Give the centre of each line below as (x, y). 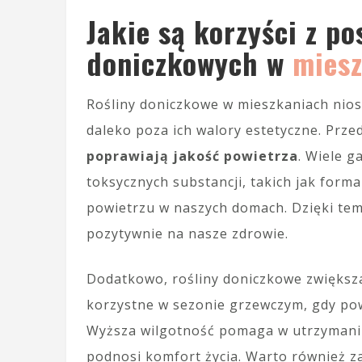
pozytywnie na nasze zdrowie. (187, 234)
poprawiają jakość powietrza (192, 156)
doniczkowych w (189, 63)
